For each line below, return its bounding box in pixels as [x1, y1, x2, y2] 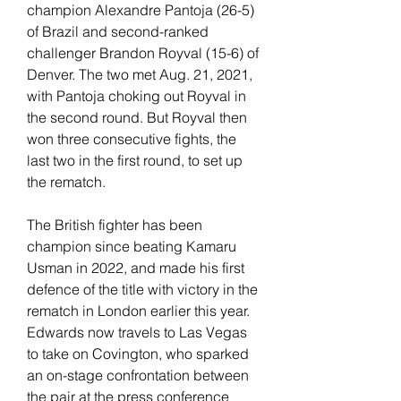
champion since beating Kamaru [27, 236, 236, 255]
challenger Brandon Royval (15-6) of [27, 43, 259, 62]
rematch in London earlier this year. [27, 301, 250, 320]
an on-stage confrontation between [27, 365, 249, 384]
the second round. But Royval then [27, 107, 247, 126]
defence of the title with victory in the [27, 279, 258, 298]
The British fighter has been [27, 215, 202, 234]
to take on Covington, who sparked [27, 344, 249, 363]
